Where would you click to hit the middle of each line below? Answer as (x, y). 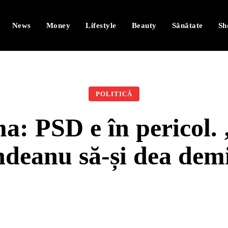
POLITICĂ (114, 94)
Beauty (144, 25)
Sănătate (187, 25)
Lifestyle (101, 25)
